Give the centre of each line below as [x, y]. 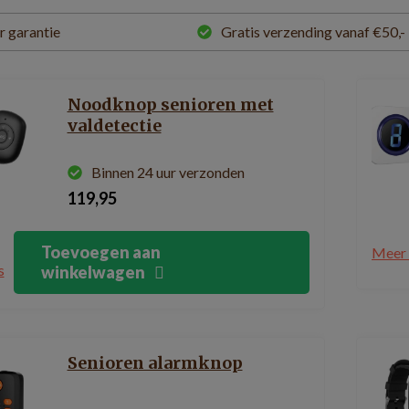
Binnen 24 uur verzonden [168, 172]
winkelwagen [93, 272]
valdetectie [114, 126]
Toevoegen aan [100, 252]
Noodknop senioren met [170, 105]
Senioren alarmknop [155, 363]
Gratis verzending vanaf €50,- [314, 31]
